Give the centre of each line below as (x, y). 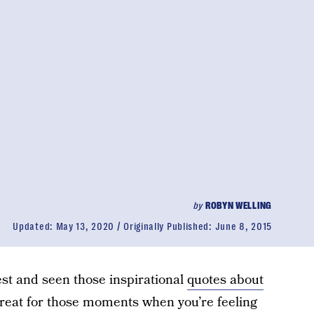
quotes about (225, 280)
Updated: (34, 226)
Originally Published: (169, 226)
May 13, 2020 (85, 226)
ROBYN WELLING (238, 205)
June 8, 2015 (243, 226)
